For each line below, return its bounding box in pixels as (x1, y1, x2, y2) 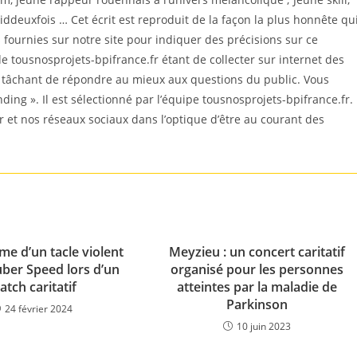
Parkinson (226, 296, 288, 313)
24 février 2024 (5, 302, 73, 316)
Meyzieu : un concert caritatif (168, 243, 345, 261)
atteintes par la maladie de (176, 278, 337, 296)
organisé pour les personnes (170, 261, 343, 278)
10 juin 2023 (236, 320, 291, 333)
